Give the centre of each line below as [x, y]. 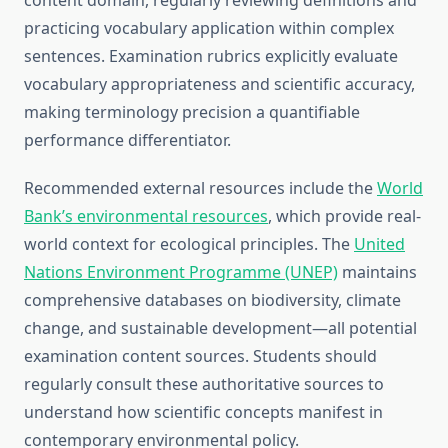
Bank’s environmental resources [146, 216]
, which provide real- [344, 216]
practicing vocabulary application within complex [209, 28]
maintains [377, 272]
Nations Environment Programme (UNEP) [181, 272]
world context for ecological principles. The [189, 244]
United [379, 244]
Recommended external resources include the [200, 188]
